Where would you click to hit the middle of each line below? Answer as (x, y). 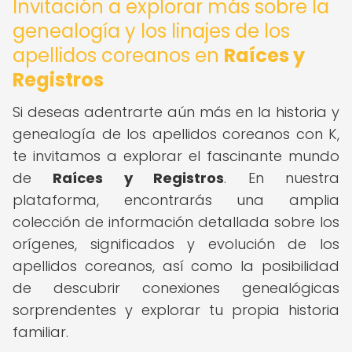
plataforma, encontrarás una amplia (176, 200)
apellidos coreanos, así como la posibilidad (176, 266)
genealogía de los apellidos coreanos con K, (176, 134)
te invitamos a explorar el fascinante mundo (176, 156)
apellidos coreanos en (118, 55)
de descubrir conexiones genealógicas (176, 288)
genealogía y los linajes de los (151, 31)
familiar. (40, 332)
